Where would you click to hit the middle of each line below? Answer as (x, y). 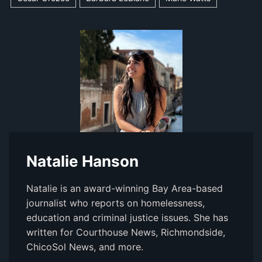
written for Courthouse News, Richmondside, (126, 232)
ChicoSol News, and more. (85, 247)
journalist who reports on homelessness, (116, 203)
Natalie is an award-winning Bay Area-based (125, 189)
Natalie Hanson (82, 161)
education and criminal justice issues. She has (127, 218)
